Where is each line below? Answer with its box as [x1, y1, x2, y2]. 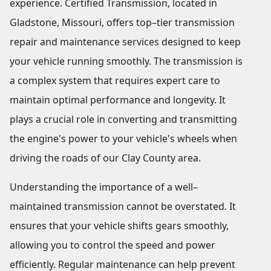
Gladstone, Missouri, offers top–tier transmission [10, 16, 235, 30]
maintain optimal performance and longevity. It [10, 93, 226, 107]
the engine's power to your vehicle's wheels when [10, 132, 237, 146]
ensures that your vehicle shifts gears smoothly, [10, 219, 229, 233]
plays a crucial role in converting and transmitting [10, 113, 237, 126]
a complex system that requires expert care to [10, 74, 220, 88]
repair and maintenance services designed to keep [10, 35, 241, 49]
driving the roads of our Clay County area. [10, 151, 201, 165]
